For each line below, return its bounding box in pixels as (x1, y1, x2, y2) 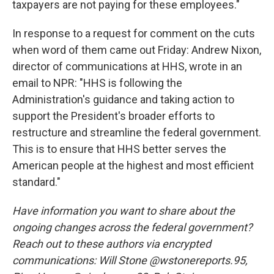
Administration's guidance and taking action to (12, 93, 234, 106)
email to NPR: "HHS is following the (12, 76, 182, 89)
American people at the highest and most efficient (12, 159, 254, 172)
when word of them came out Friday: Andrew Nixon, (12, 43, 261, 56)
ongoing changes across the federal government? (12, 221, 253, 234)
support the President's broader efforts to (12, 109, 215, 122)
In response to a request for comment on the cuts (12, 27, 255, 40)
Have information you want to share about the (12, 204, 235, 217)
